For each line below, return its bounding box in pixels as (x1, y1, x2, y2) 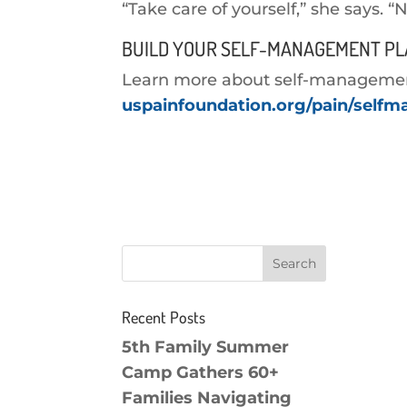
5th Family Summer (122, 337, 290, 358)
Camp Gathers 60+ (122, 362, 280, 383)
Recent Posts (122, 307, 206, 328)
